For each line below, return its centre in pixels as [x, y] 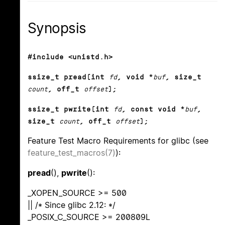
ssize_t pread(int [66, 77]
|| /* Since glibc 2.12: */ [72, 205]
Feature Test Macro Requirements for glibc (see [118, 141]
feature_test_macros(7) [72, 153]
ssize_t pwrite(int [68, 109]
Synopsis [57, 28]
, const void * [153, 109]
